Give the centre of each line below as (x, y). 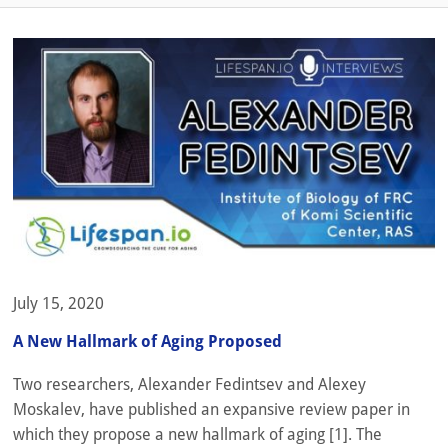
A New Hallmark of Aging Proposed (147, 341)
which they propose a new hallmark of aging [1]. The (197, 434)
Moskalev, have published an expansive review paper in (211, 409)
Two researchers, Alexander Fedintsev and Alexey (189, 384)
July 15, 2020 (58, 304)
